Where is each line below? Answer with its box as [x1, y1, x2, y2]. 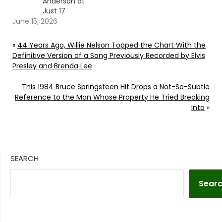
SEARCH [10, 153, 39, 164]
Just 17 [42, 6, 65, 16]
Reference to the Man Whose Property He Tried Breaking [15, 92, 210, 103]
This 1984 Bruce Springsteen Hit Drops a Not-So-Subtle [22, 82, 210, 92]
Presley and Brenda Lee [12, 61, 92, 71]
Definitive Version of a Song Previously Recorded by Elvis [12, 51, 205, 61]
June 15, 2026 [12, 16, 57, 27]
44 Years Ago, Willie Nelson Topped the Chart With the [17, 40, 206, 51]
